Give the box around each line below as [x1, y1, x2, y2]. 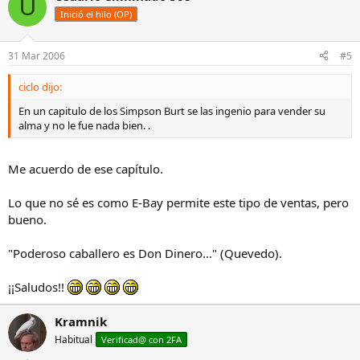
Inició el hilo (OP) [60, 8, 132, 20]
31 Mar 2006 [8, 48, 65, 63]
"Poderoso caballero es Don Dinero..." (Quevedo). [8, 245, 282, 261]
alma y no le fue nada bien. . [18, 117, 150, 133]
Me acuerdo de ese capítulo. [8, 161, 163, 177]
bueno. [8, 211, 47, 227]
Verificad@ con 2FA [101, 333, 182, 346]
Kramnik [55, 313, 107, 329]
